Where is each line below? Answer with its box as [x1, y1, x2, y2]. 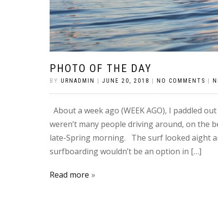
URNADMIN [61, 77, 95, 84]
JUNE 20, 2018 [102, 77, 149, 84]
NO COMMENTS [157, 77, 205, 84]
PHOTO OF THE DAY [50, 62, 152, 74]
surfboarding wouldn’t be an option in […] [50, 146, 201, 157]
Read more [50, 169, 89, 180]
